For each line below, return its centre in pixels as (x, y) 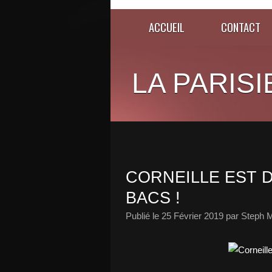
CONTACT (241, 27)
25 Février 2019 (192, 216)
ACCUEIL (167, 27)
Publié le (144, 216)
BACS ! (153, 198)
